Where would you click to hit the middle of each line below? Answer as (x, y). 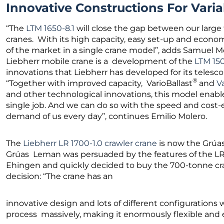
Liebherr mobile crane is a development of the (100, 61)
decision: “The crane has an (60, 176)
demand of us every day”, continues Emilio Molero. (108, 116)
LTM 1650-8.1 (50, 28)
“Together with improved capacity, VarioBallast (99, 83)
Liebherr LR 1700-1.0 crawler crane (90, 143)
